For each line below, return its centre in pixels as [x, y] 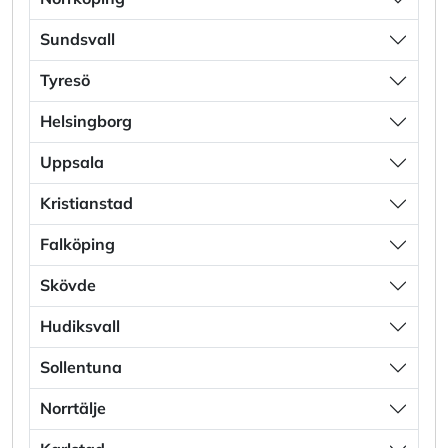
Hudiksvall [80, 326]
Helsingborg [86, 121]
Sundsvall [77, 39]
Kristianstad [86, 203]
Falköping [77, 244]
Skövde [68, 285]
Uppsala [72, 162]
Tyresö [65, 80]
